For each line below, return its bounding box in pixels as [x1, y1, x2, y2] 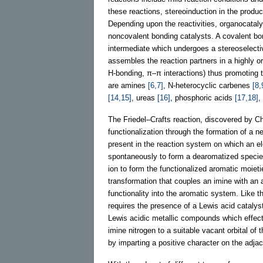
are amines [108, 80, 148, 90]
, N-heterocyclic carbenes [163, 80, 252, 90]
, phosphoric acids [170, 93, 235, 102]
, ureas [131, 93, 157, 102]
